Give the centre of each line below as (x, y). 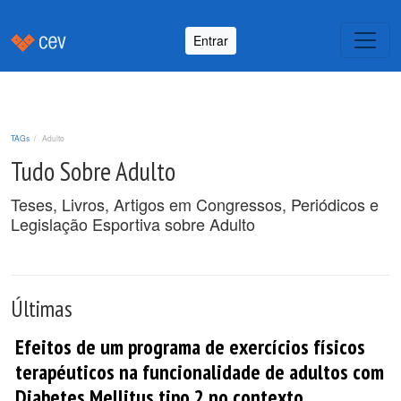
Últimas (42, 308)
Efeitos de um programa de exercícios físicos (190, 346)
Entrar (211, 40)
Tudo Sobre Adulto (93, 171)
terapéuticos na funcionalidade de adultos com (200, 371)
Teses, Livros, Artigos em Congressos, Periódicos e (195, 204)
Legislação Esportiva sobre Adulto (133, 224)
